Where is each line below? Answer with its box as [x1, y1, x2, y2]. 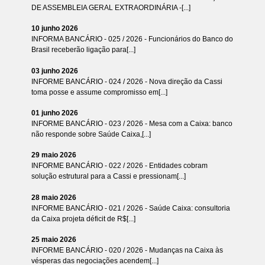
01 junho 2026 [31, 108, 78, 117]
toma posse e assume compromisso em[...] [31, 88, 167, 96]
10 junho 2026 [31, 24, 78, 33]
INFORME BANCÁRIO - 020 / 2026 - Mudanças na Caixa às [31, 245, 223, 254]
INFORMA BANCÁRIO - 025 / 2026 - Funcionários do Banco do [31, 35, 233, 44]
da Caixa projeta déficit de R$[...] [31, 214, 135, 223]
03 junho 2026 [31, 66, 78, 75]
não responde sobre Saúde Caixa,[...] [31, 130, 151, 138]
